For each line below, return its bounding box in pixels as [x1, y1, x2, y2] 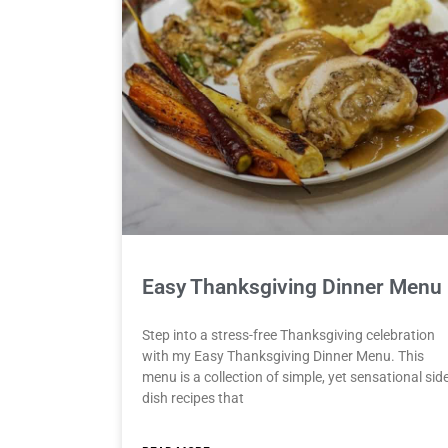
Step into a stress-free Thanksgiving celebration [142, 327, 435, 344]
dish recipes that [142, 390, 244, 407]
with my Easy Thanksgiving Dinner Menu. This [142, 348, 424, 365]
